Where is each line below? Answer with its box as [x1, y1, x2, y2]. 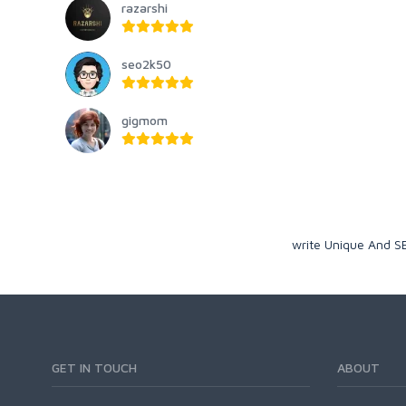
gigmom [121, 112, 168, 129]
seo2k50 [121, 56, 171, 72]
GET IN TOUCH [52, 360, 137, 376]
